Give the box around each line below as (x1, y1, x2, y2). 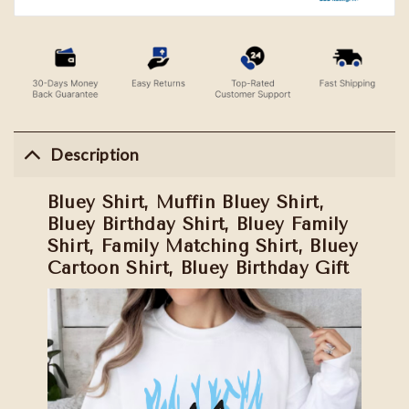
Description (50, 144, 139, 164)
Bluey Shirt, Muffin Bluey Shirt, (47, 192, 325, 214)
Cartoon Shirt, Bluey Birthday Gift (47, 257, 350, 279)
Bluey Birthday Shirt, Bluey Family (47, 214, 349, 236)
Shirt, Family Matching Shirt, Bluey (47, 236, 358, 257)
